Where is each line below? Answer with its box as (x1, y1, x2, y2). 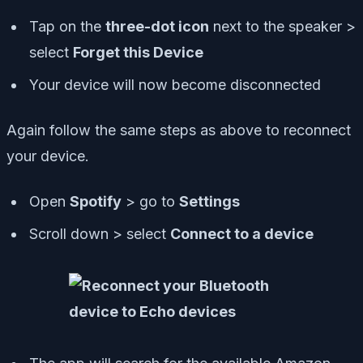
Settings (179, 192, 240, 210)
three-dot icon (105, 17, 209, 35)
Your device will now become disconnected (29, 75, 321, 93)
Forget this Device (73, 43, 203, 61)
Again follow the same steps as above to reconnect (6, 121, 351, 139)
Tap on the (29, 17, 105, 35)
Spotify (70, 192, 122, 210)
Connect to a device (170, 224, 314, 242)
